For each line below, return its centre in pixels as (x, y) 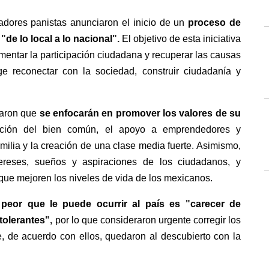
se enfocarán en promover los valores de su (139, 113)
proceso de (215, 23)
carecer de (216, 204)
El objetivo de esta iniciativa (181, 39)
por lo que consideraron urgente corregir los (148, 220)
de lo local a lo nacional (59, 39)
